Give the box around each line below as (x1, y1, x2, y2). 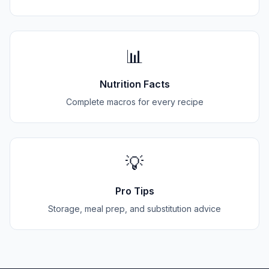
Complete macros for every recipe (65, 97, 204, 107)
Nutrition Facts (99, 78, 170, 90)
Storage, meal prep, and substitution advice (48, 204, 221, 214)
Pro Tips (115, 185, 154, 197)
